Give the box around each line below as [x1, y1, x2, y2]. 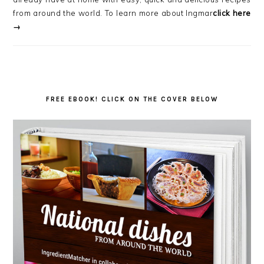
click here [213, 8, 251, 18]
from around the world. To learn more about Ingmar [13, 8, 213, 18]
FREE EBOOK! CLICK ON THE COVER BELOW [46, 95, 218, 104]
